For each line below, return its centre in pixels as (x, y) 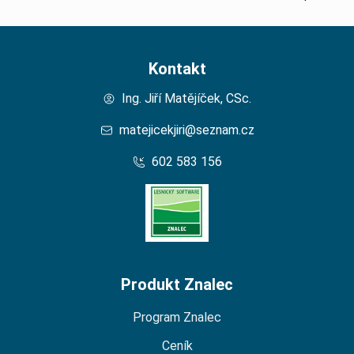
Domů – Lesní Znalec (235, 192)
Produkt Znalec (177, 285)
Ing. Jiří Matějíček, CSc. (186, 98)
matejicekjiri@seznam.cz (186, 130)
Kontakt (177, 69)
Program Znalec (177, 318)
